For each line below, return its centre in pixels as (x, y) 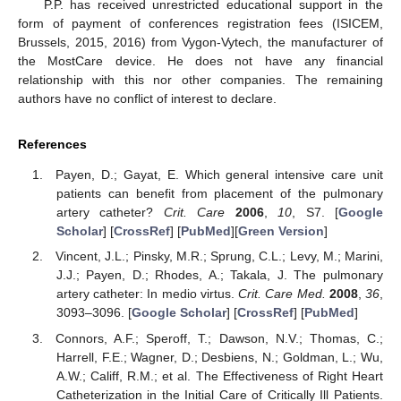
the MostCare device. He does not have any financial (200, 60)
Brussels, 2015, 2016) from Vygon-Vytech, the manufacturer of (200, 42)
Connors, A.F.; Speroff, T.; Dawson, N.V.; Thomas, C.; (219, 338)
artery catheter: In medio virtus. (147, 294)
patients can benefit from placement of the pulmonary (219, 194)
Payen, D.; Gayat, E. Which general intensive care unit (219, 175)
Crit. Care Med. (282, 294)
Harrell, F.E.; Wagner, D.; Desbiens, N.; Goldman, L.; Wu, (219, 357)
